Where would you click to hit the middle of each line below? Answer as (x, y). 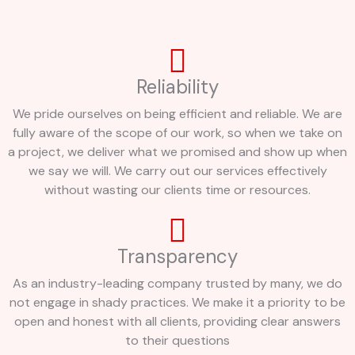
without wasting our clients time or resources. (177, 190)
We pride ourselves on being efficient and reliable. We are (177, 114)
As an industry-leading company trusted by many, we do (177, 284)
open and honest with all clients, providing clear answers (177, 322)
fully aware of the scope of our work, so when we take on (177, 133)
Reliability (177, 87)
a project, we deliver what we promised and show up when (177, 152)
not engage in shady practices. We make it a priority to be (177, 303)
